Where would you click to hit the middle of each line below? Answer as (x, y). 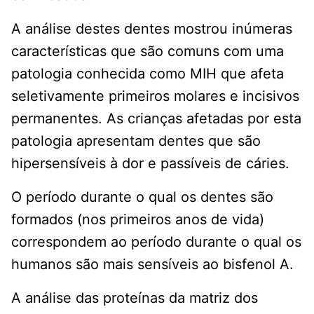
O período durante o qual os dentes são (142, 197)
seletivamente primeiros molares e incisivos (155, 96)
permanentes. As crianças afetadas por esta (156, 119)
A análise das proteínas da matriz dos (135, 298)
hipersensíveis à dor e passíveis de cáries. (150, 164)
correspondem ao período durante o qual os (156, 242)
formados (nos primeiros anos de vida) (138, 220)
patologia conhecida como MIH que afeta (148, 74)
